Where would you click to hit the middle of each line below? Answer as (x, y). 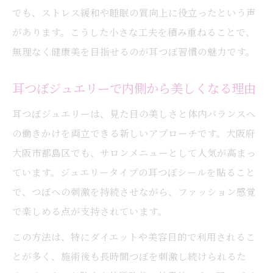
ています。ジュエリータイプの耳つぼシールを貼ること (134, 172)
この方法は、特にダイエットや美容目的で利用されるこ (134, 236)
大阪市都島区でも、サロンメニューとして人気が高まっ (134, 152)
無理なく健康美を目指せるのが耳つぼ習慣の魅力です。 (134, 51)
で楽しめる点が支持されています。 (90, 211)
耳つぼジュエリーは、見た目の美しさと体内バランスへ (134, 113)
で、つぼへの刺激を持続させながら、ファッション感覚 (134, 191)
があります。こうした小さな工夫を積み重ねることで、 (134, 32)
